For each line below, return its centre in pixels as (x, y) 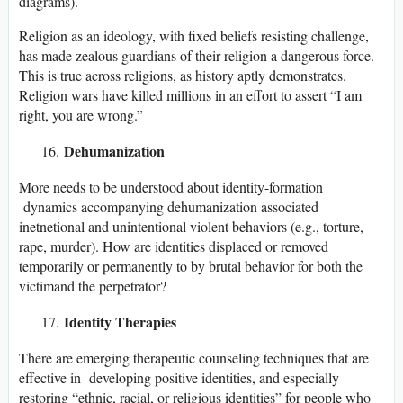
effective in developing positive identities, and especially (179, 378)
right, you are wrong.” (81, 115)
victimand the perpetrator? (93, 286)
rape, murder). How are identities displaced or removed (174, 246)
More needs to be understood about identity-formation (171, 187)
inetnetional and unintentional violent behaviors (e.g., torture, (191, 227)
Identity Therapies (120, 322)
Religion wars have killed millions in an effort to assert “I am (190, 95)
